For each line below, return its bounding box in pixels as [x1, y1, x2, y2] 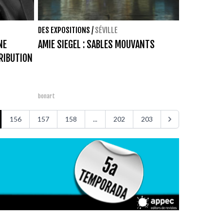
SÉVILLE [95, 25, 118, 35]
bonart [38, 92, 55, 100]
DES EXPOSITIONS [38, 25, 90, 35]
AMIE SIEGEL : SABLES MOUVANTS [38, 38, 155, 51]
